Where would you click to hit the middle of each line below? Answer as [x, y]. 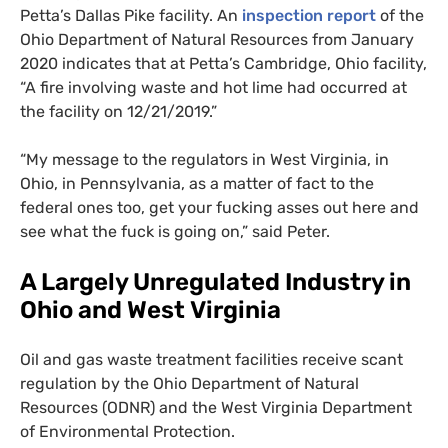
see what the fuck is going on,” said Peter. [175, 231]
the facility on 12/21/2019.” [118, 111]
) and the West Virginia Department [281, 407]
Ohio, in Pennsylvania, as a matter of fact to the [197, 183]
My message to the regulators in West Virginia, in [207, 159]
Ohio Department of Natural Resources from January [217, 39]
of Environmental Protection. [127, 431]
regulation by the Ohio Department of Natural [189, 383]
